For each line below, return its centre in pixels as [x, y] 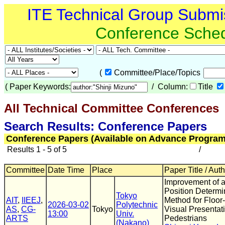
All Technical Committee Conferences [111, 108]
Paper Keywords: [40, 87]
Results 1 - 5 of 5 [36, 149]
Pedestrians [186, 218]
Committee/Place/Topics [158, 73]
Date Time [66, 170]
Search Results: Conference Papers [105, 126]
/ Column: [168, 87]
